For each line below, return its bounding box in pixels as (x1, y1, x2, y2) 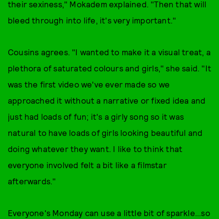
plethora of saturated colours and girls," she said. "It (8, 63, 212, 73)
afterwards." (8, 176, 58, 186)
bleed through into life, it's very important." (8, 15, 178, 25)
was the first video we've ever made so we (8, 79, 170, 89)
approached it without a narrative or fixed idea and (8, 95, 206, 105)
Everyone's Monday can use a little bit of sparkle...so (8, 208, 210, 218)
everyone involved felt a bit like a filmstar (8, 160, 167, 170)
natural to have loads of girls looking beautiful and (8, 128, 203, 137)
